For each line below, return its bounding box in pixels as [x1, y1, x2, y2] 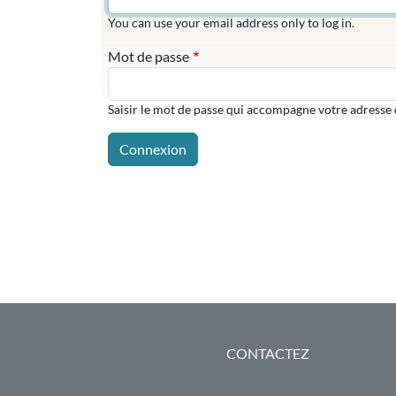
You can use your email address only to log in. [108, 16, 354, 30]
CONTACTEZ [225, 345, 309, 362]
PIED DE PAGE [107, 330, 262, 359]
